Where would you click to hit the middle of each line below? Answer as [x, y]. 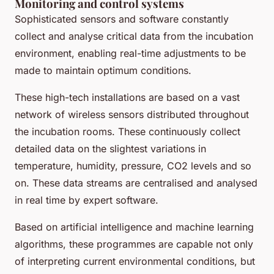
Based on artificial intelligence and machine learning [134, 227]
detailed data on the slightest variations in [110, 148]
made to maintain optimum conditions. [103, 70]
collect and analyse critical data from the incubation [134, 36]
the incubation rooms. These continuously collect [128, 131]
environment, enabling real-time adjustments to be [130, 53]
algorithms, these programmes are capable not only [134, 244]
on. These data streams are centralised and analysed [136, 183]
